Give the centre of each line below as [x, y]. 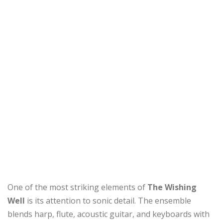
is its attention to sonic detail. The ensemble [109, 200]
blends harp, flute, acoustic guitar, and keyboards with [109, 214]
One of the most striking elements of [77, 187]
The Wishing [172, 187]
